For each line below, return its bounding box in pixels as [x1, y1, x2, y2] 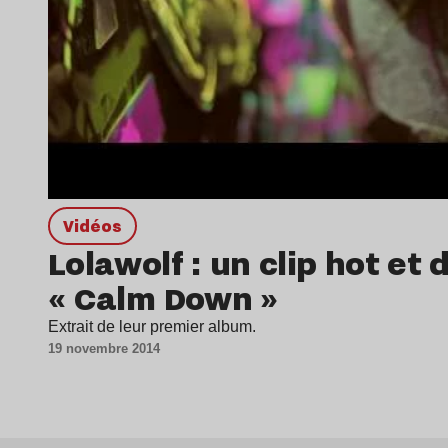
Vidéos [73, 214, 122, 238]
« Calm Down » [48, 275, 278, 321]
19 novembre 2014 [48, 341, 160, 357]
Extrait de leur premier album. [48, 318, 256, 336]
